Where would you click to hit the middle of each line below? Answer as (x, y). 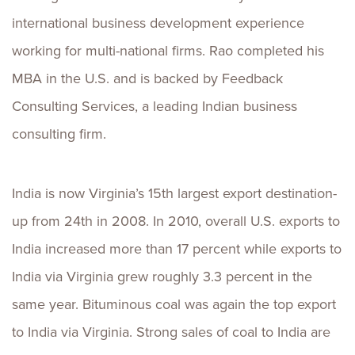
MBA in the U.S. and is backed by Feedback (147, 78)
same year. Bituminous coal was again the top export (174, 304)
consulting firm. (81, 134)
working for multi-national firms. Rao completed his (168, 51)
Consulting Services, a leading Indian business (155, 106)
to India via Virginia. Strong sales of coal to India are (171, 332)
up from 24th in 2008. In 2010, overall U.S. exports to (176, 221)
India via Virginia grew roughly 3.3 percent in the (162, 277)
